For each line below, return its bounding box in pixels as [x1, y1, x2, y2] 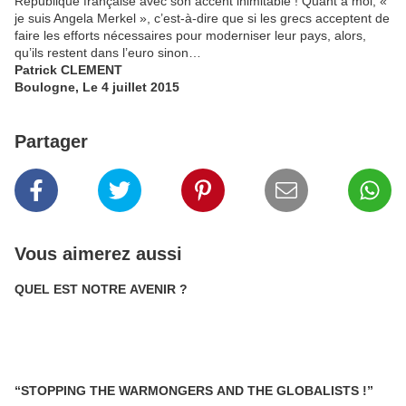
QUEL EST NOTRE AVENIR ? [14, 282, 191, 296]
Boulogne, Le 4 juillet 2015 [14, 80, 179, 94]
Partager [14, 131, 88, 151]
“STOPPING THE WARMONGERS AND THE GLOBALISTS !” [14, 383, 373, 398]
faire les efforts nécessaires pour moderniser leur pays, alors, [14, 28, 366, 43]
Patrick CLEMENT [14, 63, 122, 77]
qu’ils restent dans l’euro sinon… [14, 45, 201, 60]
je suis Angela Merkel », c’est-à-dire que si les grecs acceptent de [14, 11, 390, 25]
